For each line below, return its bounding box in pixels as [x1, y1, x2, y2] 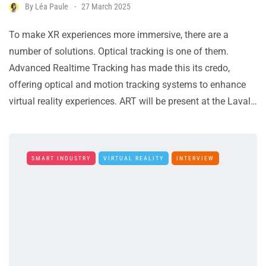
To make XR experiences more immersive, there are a [9, 29, 229, 41]
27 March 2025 [81, 2, 131, 12]
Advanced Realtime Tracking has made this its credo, [9, 62, 230, 74]
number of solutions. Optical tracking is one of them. [9, 46, 229, 58]
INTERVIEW [176, 155, 214, 162]
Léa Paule [35, 2, 68, 12]
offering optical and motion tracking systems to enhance [9, 79, 246, 91]
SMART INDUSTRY [31, 155, 91, 162]
